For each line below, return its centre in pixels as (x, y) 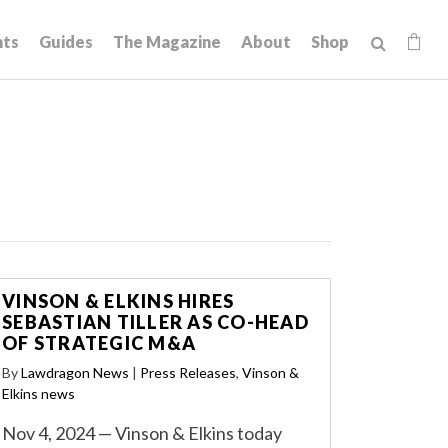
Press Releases (188, 372)
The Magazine (167, 41)
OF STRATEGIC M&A (101, 343)
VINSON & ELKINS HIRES (118, 301)
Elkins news (38, 393)
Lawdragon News (75, 372)
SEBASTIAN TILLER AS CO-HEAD (155, 322)
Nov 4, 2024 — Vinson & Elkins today (142, 433)
